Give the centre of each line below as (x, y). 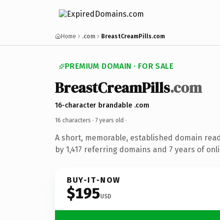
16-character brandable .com (102, 105)
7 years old (110, 120)
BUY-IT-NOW (94, 180)
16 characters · (75, 120)
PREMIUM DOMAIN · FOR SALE (119, 66)
